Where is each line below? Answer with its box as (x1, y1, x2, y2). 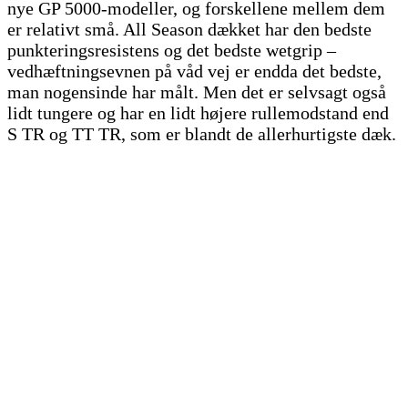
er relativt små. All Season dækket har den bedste (7, 18, 372, 39)
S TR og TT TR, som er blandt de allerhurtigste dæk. (7, 123, 401, 144)
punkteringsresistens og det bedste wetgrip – (7, 39, 336, 60)
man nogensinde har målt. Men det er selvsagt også (7, 81, 386, 102)
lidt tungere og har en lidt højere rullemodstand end (7, 102, 389, 123)
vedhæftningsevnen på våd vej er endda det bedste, (7, 60, 382, 81)
